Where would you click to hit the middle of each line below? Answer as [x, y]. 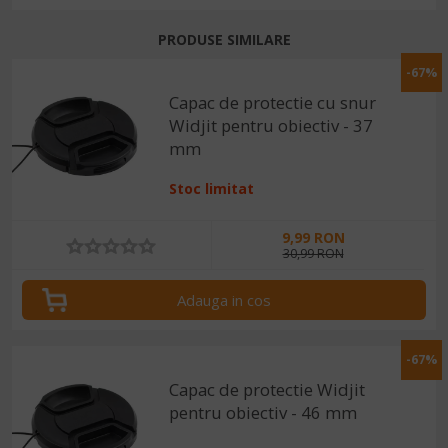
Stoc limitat [212, 188]
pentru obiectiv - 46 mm [263, 413]
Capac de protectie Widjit [267, 390]
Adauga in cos [224, 300]
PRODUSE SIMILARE [224, 39]
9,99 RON [313, 237]
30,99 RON [313, 253]
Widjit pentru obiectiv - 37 [271, 125]
